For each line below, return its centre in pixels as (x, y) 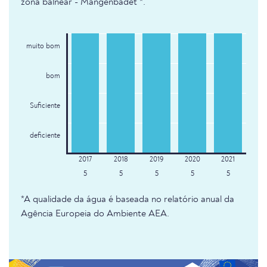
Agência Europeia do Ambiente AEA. (95, 214)
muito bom (43, 47)
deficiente (45, 136)
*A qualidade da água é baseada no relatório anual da (128, 200)
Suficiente (45, 106)
